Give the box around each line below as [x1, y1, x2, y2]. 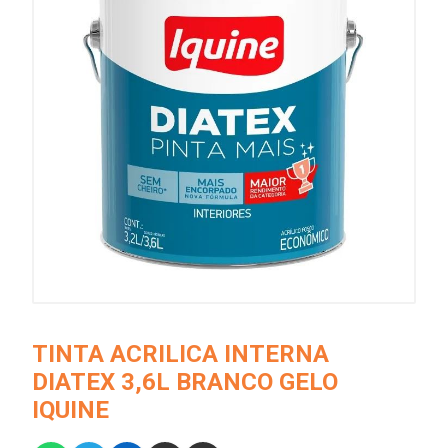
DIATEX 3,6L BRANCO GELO [32, 368, 338, 397]
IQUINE [32, 396, 109, 425]
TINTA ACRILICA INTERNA [32, 340, 329, 369]
